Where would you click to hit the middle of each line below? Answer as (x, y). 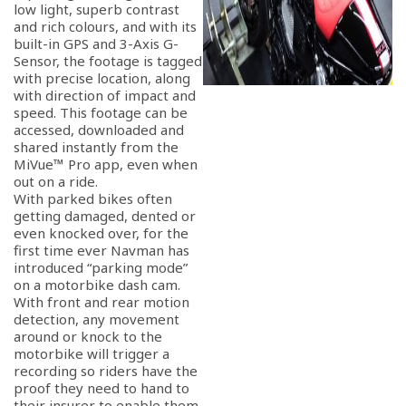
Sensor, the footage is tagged (108, 61)
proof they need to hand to (101, 388)
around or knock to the (88, 336)
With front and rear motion (101, 302)
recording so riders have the (106, 371)
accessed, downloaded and (99, 130)
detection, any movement (97, 319)
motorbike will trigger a (92, 353)
